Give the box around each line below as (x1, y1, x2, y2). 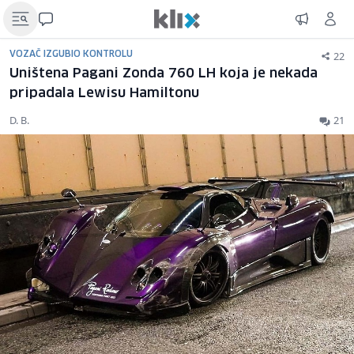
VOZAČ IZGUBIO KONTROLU (9, 50, 133, 58)
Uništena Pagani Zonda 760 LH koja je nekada (9, 67, 318, 81)
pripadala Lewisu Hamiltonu (9, 87, 199, 100)
